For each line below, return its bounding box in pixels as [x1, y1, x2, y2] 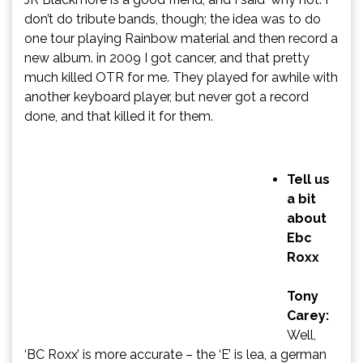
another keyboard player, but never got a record [24, 88, 309, 105]
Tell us [287, 171, 330, 187]
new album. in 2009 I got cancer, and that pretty [24, 49, 310, 66]
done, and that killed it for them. [24, 108, 213, 124]
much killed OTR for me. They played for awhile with [24, 69, 338, 85]
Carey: [287, 307, 329, 323]
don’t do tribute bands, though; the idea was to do [24, 11, 321, 27]
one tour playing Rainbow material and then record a [24, 30, 338, 46]
